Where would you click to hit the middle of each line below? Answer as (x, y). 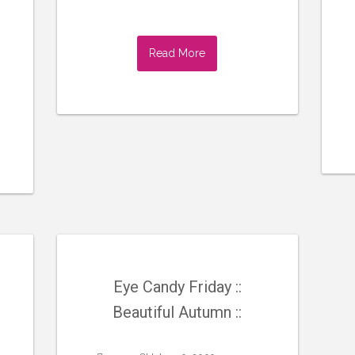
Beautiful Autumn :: (177, 313)
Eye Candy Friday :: (177, 287)
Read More (177, 53)
